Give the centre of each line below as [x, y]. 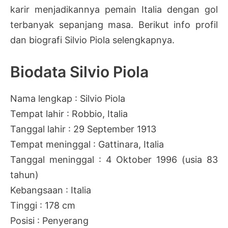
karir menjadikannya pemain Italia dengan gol [114, 9]
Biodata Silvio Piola [79, 72]
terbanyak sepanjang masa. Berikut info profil [114, 24]
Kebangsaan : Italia [51, 190]
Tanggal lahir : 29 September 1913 [83, 129]
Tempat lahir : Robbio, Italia [69, 113]
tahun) [24, 175]
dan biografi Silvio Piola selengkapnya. [92, 40]
